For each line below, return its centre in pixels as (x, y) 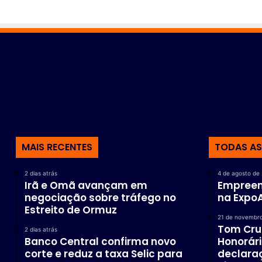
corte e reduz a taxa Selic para (104, 254)
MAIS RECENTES (57, 147)
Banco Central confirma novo (100, 241)
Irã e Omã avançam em (86, 185)
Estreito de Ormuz (71, 210)
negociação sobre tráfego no (100, 197)
